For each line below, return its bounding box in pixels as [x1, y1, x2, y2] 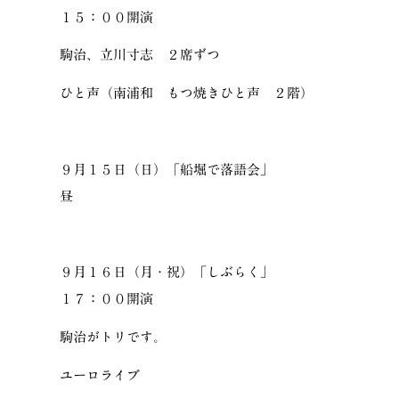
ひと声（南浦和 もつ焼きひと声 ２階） [60, 86, 313, 100]
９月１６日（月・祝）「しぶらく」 [60, 265, 273, 279]
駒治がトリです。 [60, 330, 167, 344]
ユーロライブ [60, 368, 140, 382]
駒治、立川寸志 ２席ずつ [60, 48, 220, 62]
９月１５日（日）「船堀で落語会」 [60, 162, 273, 176]
